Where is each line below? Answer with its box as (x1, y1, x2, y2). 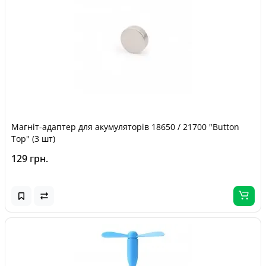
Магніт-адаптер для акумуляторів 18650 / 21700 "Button (11, 121, 239, 132)
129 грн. (11, 152, 48, 165)
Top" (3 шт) (11, 133, 55, 144)
